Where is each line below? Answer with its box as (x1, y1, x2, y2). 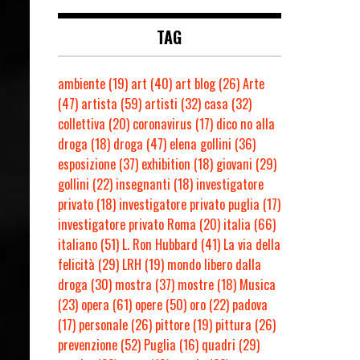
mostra (115, 274, 152, 294)
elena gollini (170, 133, 231, 153)
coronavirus (133, 113, 192, 133)
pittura (215, 314, 252, 334)
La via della (223, 234, 280, 254)
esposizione (58, 153, 116, 174)
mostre (178, 274, 214, 294)
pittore (155, 314, 190, 334)
